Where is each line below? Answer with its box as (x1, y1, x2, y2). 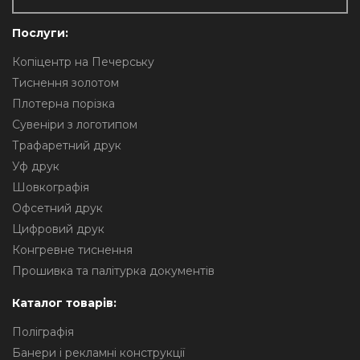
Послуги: (12, 26, 68, 40)
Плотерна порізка (12, 96, 115, 111)
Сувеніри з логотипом (12, 117, 137, 132)
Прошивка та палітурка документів (12, 264, 215, 278)
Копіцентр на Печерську (12, 55, 154, 69)
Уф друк (12, 159, 59, 174)
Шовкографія (12, 180, 89, 194)
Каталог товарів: (12, 296, 117, 310)
